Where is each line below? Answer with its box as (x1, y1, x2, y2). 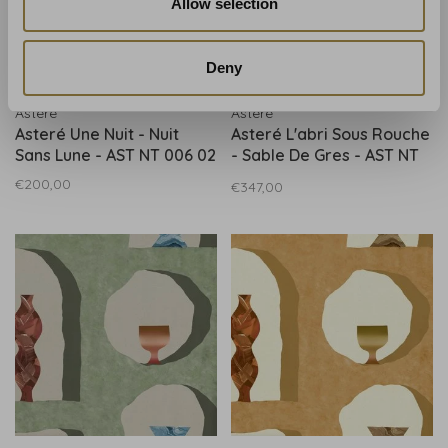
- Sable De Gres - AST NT (231, 145, 419, 165)
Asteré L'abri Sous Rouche (231, 124, 430, 144)
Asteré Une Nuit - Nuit (15, 124, 179, 144)
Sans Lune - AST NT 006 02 (15, 145, 216, 165)
